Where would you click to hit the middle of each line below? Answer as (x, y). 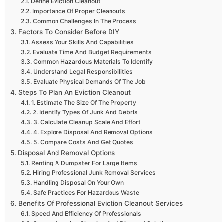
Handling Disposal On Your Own (78, 182)
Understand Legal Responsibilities (83, 71)
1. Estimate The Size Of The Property (83, 102)
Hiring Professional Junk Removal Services (94, 172)
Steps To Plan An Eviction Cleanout (74, 92)
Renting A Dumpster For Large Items (84, 163)
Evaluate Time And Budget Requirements (92, 52)
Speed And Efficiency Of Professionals (86, 213)
